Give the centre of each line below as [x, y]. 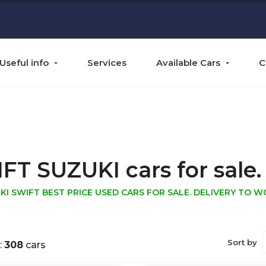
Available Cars [188, 63]
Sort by [243, 242]
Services [107, 63]
